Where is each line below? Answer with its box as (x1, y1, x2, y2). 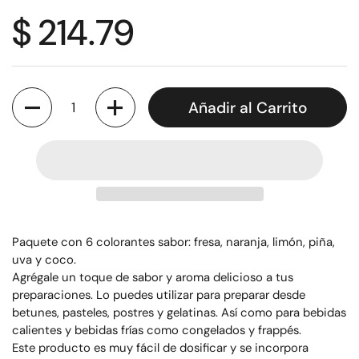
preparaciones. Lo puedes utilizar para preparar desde (12, 287, 305, 303)
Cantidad (12, 88, 63, 104)
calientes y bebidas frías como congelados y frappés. (12, 322, 301, 338)
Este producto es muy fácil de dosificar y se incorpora (12, 340, 309, 356)
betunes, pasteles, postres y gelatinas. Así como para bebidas (12, 305, 346, 321)
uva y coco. (12, 252, 76, 268)
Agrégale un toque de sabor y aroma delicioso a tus (12, 269, 293, 285)
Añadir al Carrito (188, 97, 307, 118)
